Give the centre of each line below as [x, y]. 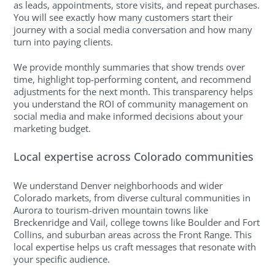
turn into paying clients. [64, 42]
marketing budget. [52, 128]
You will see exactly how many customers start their [123, 17]
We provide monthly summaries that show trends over [130, 67]
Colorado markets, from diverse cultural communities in [132, 198]
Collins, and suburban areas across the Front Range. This [133, 235]
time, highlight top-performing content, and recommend [133, 79]
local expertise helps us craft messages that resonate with [135, 247]
